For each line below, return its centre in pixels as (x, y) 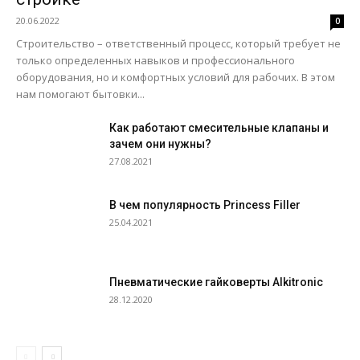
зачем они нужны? (160, 144)
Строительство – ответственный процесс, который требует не (178, 43)
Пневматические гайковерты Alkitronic (216, 282)
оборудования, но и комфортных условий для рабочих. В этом (176, 77)
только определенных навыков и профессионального (155, 60)
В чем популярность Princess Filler (205, 205)
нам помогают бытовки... (80, 94)
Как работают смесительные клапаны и (219, 128)
